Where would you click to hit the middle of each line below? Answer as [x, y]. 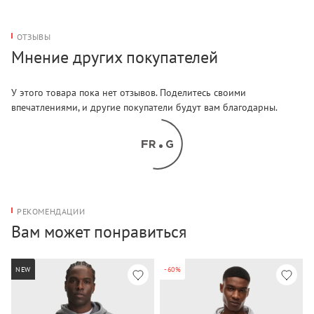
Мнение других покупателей [115, 57]
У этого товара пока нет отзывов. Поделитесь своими [129, 93]
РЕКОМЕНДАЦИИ [51, 211]
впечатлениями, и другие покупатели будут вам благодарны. [144, 107]
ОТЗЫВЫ [34, 37]
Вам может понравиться [99, 232]
